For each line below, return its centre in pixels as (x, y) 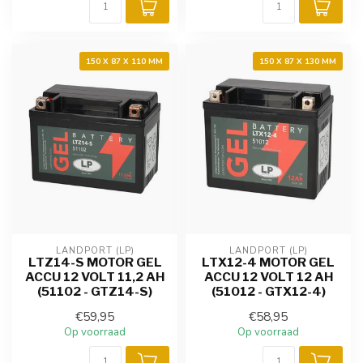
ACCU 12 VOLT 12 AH (268, 276)
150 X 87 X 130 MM (298, 61)
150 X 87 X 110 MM (124, 61)
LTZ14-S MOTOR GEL (95, 262)
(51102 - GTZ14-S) (95, 291)
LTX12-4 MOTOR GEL (268, 262)
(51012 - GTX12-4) (268, 291)
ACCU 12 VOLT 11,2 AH (95, 276)
